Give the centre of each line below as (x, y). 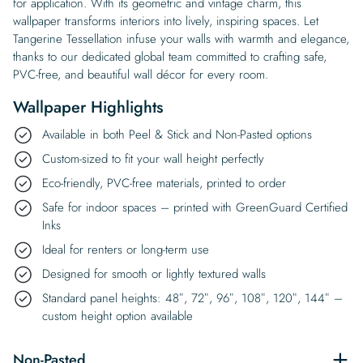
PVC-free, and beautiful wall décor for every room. (141, 74)
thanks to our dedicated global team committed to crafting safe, (170, 56)
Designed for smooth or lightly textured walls (154, 273)
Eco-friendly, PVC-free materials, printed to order (164, 183)
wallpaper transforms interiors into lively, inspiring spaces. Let (166, 21)
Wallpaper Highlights (88, 107)
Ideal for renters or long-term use (126, 249)
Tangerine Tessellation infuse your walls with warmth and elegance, (181, 38)
